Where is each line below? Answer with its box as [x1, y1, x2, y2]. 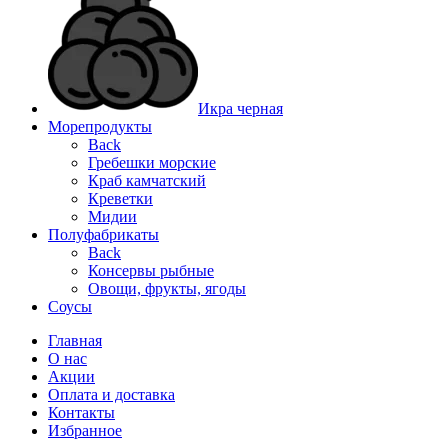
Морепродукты [48, 117, 152, 135]
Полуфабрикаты [48, 225, 159, 243]
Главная [48, 331, 102, 349]
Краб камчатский [88, 171, 206, 189]
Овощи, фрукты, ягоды [88, 279, 246, 297]
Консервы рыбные [88, 261, 214, 279]
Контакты [48, 403, 115, 421]
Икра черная [198, 99, 283, 117]
